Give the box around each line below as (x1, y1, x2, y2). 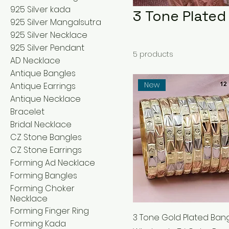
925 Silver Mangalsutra (10, 16, 101, 28)
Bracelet (10, 106, 44, 118)
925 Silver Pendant (10, 42, 84, 54)
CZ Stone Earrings (10, 144, 82, 156)
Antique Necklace (10, 93, 81, 105)
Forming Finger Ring (10, 205, 89, 217)
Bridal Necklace (10, 119, 72, 130)
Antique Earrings (10, 80, 76, 92)
